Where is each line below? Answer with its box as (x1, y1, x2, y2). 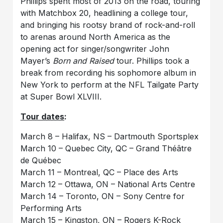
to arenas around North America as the (20, 32, 171, 42)
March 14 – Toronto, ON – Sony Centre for (20, 191, 185, 202)
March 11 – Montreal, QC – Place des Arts (20, 167, 179, 178)
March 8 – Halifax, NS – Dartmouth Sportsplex (20, 131, 199, 142)
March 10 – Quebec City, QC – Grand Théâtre (20, 143, 192, 154)
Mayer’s (20, 56, 53, 66)
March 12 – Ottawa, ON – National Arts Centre (20, 179, 196, 190)
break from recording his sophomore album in (20, 68, 197, 78)
